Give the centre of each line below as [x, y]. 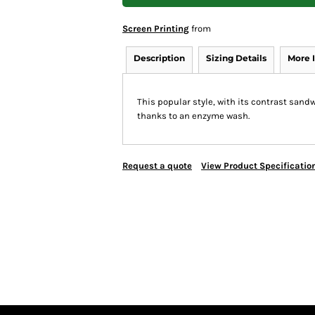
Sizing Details [236, 58]
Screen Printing [156, 28]
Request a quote [157, 166]
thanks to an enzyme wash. [193, 116]
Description [159, 58]
